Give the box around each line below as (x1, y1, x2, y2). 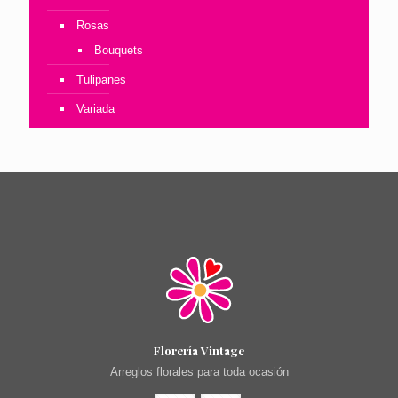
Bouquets (94, 44, 143, 58)
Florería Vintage (154, 343, 244, 359)
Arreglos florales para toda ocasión (109, 365, 289, 379)
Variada (76, 102, 115, 116)
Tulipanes (76, 73, 126, 87)
